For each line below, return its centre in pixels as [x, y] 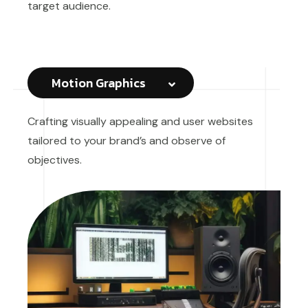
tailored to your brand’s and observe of [126, 140]
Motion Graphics [99, 82]
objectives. [55, 159]
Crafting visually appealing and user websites [140, 121]
